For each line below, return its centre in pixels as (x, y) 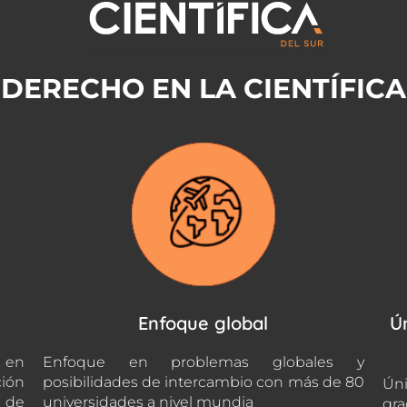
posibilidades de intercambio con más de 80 (203, 382)
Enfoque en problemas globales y (203, 362)
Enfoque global (203, 323)
